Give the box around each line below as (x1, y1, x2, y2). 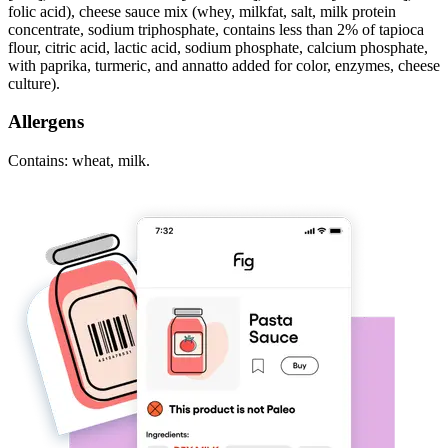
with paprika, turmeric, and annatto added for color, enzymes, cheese (8, 56, 440, 74)
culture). (8, 74, 60, 92)
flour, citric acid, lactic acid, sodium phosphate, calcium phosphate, (8, 38, 428, 56)
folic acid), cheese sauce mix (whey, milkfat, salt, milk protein (8, 2, 396, 20)
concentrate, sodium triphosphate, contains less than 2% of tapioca (8, 20, 424, 38)
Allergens (8, 111, 84, 133)
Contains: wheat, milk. (8, 152, 150, 170)
